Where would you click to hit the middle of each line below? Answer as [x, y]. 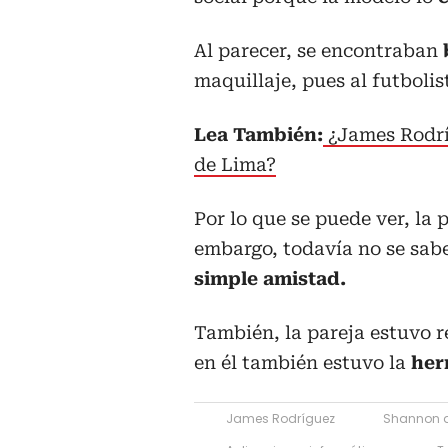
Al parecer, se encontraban [318, 50]
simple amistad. [270, 278]
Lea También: [258, 134]
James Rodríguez [280, 418]
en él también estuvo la [300, 362]
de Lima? [235, 164]
